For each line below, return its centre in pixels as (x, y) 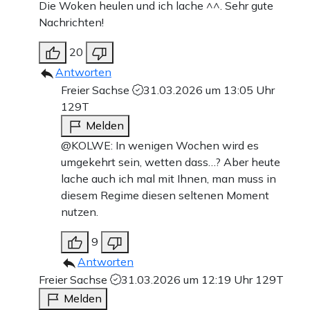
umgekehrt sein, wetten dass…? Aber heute (171, 162)
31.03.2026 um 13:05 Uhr (209, 90)
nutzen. (80, 212)
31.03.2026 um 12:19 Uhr (188, 280)
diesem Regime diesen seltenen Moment (165, 195)
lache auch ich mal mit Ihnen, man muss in (168, 179)
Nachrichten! (71, 22)
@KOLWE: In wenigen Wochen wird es (160, 146)
